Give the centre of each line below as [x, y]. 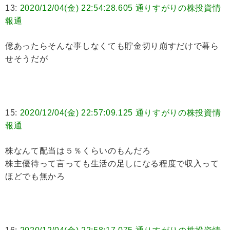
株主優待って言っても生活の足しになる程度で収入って [112, 164]
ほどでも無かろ [35, 177]
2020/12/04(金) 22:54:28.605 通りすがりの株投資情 [120, 8]
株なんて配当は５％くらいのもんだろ [78, 151]
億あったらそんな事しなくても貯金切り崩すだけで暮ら [112, 46]
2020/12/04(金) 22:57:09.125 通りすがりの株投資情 [120, 113]
